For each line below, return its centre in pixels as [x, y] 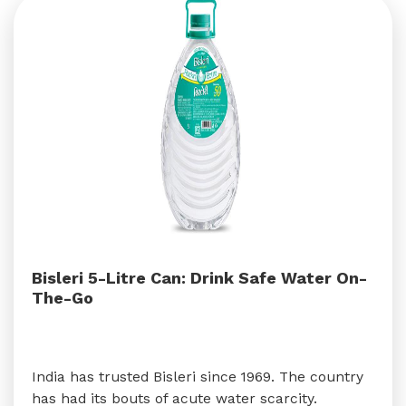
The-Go [63, 298]
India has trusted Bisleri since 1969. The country [198, 377]
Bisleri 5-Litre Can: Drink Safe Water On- [199, 278]
